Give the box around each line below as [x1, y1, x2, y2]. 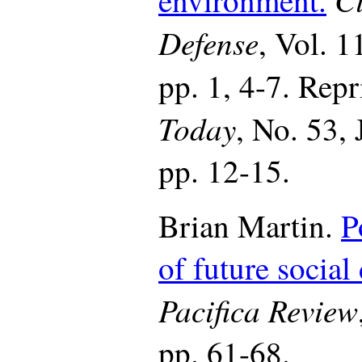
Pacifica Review [158, 288, 358, 331]
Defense [158, 20, 259, 64]
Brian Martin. [158, 204, 341, 246]
